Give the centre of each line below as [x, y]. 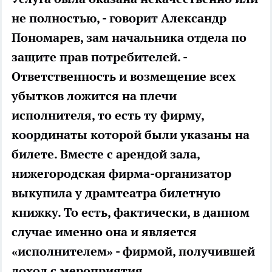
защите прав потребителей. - [99, 57]
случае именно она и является [104, 232]
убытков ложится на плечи [94, 96]
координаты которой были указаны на [131, 135]
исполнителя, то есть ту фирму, [108, 116]
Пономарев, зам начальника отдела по [129, 38]
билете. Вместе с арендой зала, [106, 155]
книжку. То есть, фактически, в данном [131, 213]
